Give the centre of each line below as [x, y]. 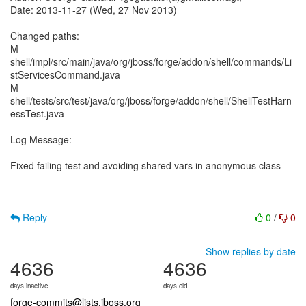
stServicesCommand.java [65, 74]
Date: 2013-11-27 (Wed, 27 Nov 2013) [94, 10]
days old [175, 286]
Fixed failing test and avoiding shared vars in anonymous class [145, 165]
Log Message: [41, 139]
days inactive [29, 286]
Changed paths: [45, 36]
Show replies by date [251, 251]
